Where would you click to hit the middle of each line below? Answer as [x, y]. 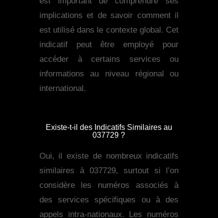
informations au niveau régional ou [109, 74]
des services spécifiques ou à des [109, 200]
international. [63, 89]
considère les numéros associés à [109, 185]
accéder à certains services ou [109, 59]
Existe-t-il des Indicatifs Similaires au [109, 127]
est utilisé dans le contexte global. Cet [109, 30]
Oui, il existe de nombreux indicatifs [109, 156]
